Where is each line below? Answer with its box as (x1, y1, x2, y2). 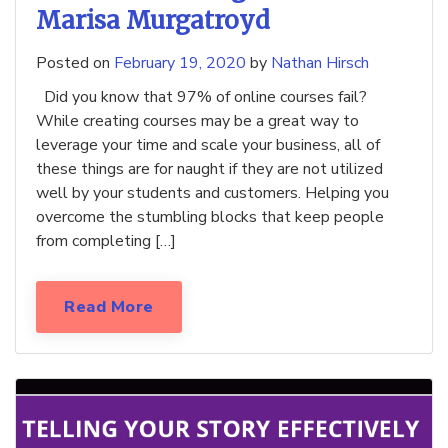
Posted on (36, 52, 114, 75)
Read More (64, 296, 154, 319)
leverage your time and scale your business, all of (36, 134, 380, 157)
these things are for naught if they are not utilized (36, 158, 383, 181)
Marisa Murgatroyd (36, 5, 270, 37)
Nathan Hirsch (271, 52, 369, 75)
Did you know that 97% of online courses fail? (36, 86, 367, 109)
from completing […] (36, 230, 176, 253)
